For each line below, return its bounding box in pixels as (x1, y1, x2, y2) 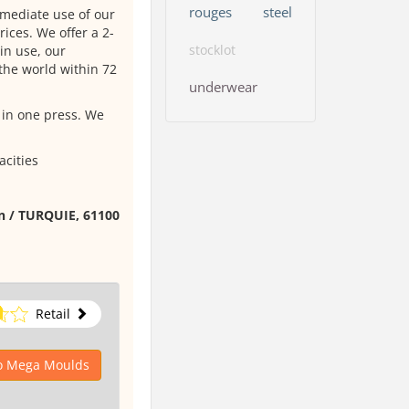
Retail (35, 305, 70, 322)
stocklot (189, 40, 236, 58)
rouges (189, 2, 232, 21)
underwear (189, 77, 257, 96)
